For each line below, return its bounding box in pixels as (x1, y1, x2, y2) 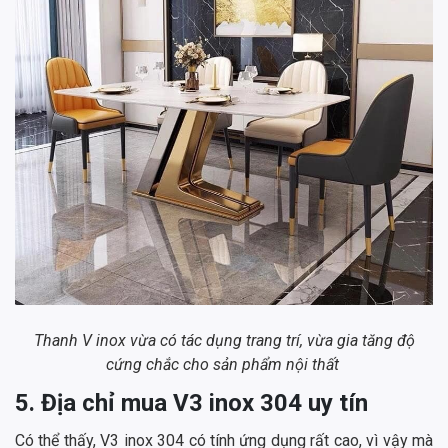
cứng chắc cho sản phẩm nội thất (105, 354, 343, 374)
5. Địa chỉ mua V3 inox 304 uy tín (15, 388, 368, 417)
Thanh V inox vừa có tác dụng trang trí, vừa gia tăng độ (33, 330, 415, 350)
